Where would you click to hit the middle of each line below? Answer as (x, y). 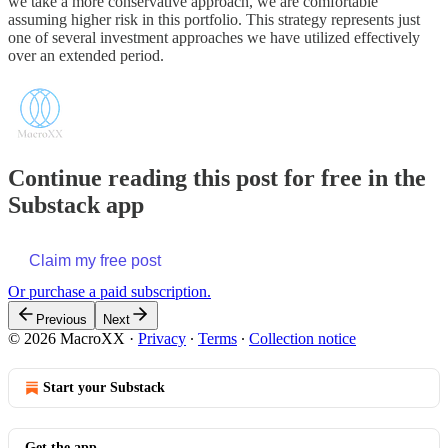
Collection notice (302, 338)
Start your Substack (104, 387)
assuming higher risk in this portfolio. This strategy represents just (214, 20)
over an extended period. (86, 56)
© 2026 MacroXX (66, 338)
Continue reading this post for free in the (217, 178)
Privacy (162, 338)
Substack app (76, 205)
